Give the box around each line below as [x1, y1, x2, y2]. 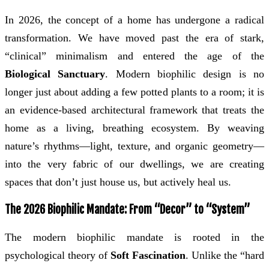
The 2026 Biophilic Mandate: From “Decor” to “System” [5, 202, 250, 217]
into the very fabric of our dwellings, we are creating [5, 158, 264, 171]
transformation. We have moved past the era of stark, [5, 32, 264, 44]
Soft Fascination [110, 249, 186, 261]
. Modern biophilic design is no [105, 68, 265, 80]
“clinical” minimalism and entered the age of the [5, 50, 264, 62]
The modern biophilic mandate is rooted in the [5, 231, 264, 243]
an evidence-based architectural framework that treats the [5, 104, 264, 116]
